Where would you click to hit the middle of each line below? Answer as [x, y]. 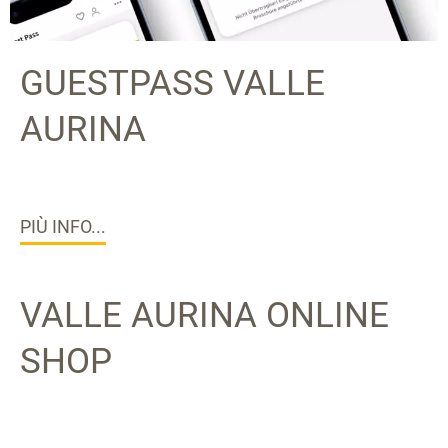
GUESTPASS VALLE [172, 83]
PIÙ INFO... [63, 226]
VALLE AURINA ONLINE [204, 315]
